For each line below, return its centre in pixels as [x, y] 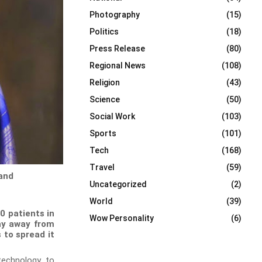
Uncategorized [118, 184]
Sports [103, 133]
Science [105, 99]
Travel [102, 167]
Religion [105, 82]
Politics [104, 32]
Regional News [118, 65]
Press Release [117, 49]
